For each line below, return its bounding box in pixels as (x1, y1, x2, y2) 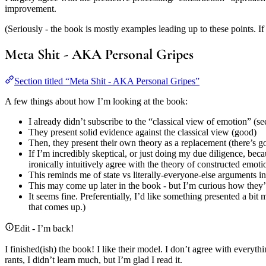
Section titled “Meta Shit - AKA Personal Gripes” (14, 76, 199, 87)
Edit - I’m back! (14, 223, 74, 234)
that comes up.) (28, 202, 85, 213)
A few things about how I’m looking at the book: (5, 96, 188, 107)
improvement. (5, 3, 56, 14)
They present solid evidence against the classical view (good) (28, 127, 256, 138)
